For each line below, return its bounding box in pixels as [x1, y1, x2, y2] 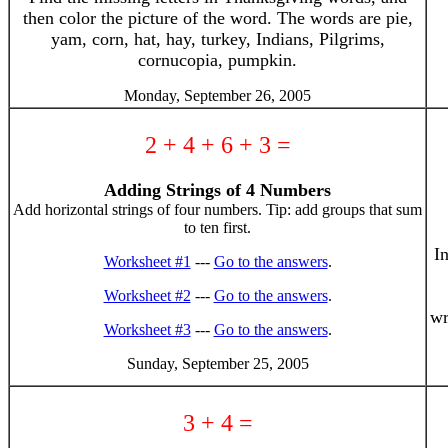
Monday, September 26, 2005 [124, 87, 311, 104]
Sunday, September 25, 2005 [126, 355, 309, 372]
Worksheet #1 [103, 253, 191, 270]
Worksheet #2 [103, 287, 191, 304]
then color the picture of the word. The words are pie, [22, 8, 413, 28]
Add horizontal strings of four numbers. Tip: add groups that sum [13, 201, 422, 218]
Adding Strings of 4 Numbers [104, 180, 331, 200]
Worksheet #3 [103, 321, 191, 338]
